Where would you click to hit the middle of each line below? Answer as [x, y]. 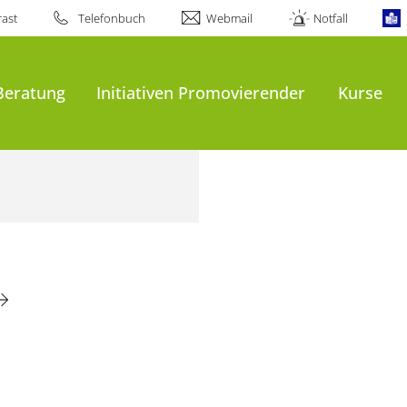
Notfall [331, 18]
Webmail [230, 18]
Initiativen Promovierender [201, 93]
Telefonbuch [111, 18]
